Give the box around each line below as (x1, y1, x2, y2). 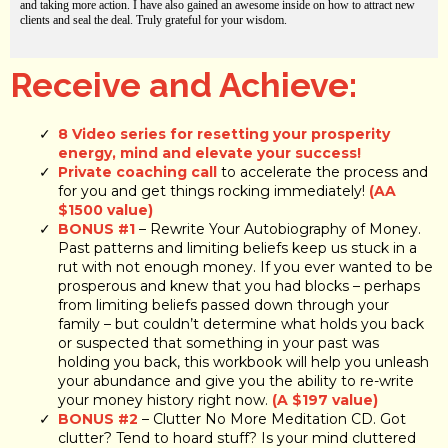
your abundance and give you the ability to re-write (58, 371, 414, 390)
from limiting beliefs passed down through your (58, 295, 389, 314)
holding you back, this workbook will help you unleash (58, 352, 429, 371)
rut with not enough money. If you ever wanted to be (58, 257, 433, 276)
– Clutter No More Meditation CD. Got (138, 409, 406, 428)
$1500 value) (58, 200, 153, 219)
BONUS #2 (58, 409, 138, 428)
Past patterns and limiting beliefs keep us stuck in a (58, 238, 417, 257)
